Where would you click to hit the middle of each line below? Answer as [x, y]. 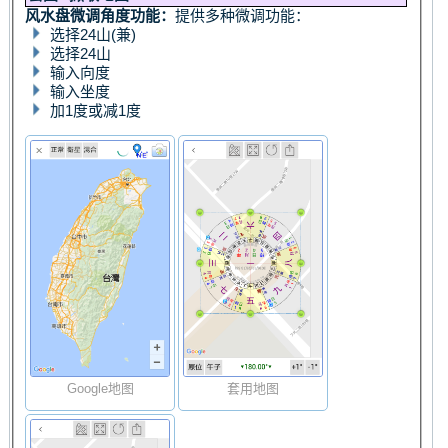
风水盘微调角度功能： [100, 15]
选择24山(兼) [93, 34]
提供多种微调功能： [243, 15]
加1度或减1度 [96, 110]
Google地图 [100, 389]
